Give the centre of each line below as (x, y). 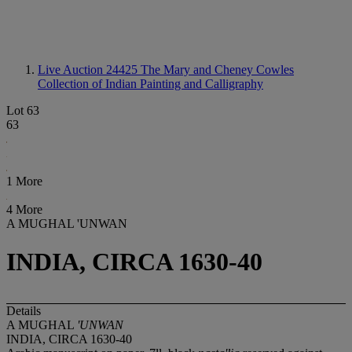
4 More (24, 209)
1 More (24, 181)
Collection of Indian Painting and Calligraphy (150, 84)
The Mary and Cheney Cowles (217, 70)
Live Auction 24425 (89, 70)
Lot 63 (23, 110)
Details (24, 310)
